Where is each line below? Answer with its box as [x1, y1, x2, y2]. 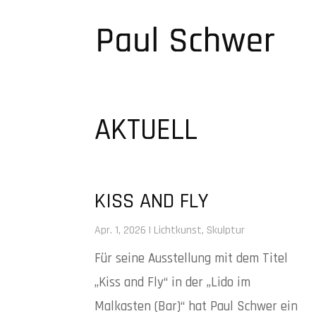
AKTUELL [95, 110, 198, 150]
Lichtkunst [154, 222, 202, 238]
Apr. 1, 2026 [95, 222, 147, 238]
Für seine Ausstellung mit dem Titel [95, 249, 288, 267]
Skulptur [207, 222, 245, 238]
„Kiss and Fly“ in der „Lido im [95, 273, 251, 291]
